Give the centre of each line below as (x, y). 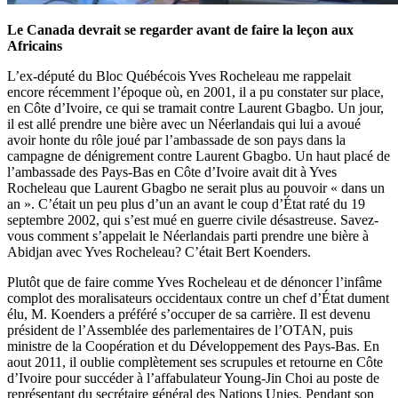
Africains (35, 45)
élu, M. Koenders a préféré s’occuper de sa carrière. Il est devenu (189, 314)
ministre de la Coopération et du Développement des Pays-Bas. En (193, 346)
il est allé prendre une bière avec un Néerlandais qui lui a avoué (184, 123)
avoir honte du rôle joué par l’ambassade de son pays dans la (176, 139)
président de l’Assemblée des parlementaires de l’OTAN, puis (180, 330)
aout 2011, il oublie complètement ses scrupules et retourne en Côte (195, 362)
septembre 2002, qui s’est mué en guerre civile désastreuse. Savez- (193, 219)
